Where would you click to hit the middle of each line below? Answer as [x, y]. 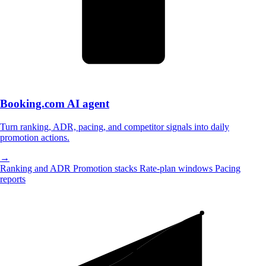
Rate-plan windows [177, 169]
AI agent [87, 104]
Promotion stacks [106, 169]
